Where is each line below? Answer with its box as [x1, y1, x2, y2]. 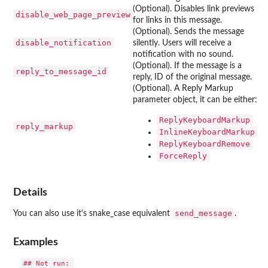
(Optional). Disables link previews [133, 4, 254, 13]
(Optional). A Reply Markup [133, 84, 233, 93]
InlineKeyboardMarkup [159, 127, 255, 136]
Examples [13, 236, 58, 247]
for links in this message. [133, 16, 222, 25]
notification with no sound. [133, 50, 233, 59]
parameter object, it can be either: [133, 95, 257, 104]
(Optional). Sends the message [133, 27, 244, 36]
